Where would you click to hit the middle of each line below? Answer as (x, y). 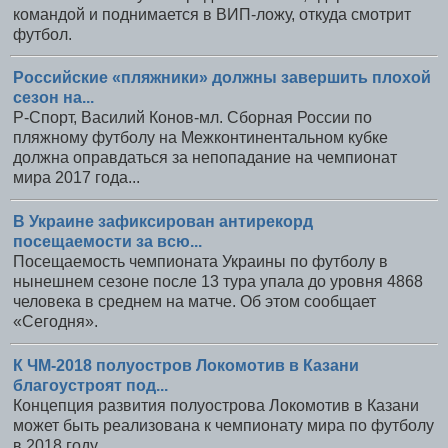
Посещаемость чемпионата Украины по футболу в (200, 262)
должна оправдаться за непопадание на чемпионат (205, 158)
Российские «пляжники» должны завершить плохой (222, 78)
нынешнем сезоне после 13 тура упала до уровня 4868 (218, 282)
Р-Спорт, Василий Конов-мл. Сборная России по (192, 118)
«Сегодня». (55, 322)
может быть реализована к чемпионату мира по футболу (223, 425)
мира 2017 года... (76, 178)
